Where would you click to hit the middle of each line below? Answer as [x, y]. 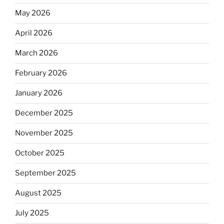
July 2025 [32, 213]
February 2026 [41, 73]
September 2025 [45, 173]
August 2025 [38, 193]
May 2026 [33, 13]
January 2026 [39, 93]
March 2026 [36, 53]
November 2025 [44, 133]
